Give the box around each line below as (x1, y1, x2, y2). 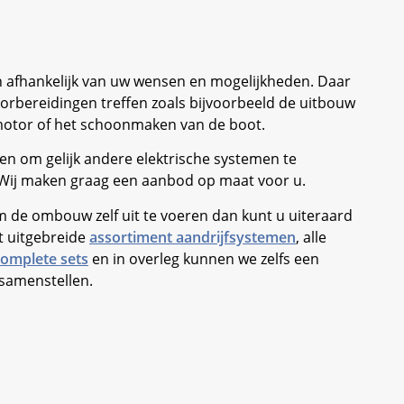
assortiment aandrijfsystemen (89, 226, 296, 247)
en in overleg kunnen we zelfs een (88, 248, 319, 269)
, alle (296, 226, 326, 247)
